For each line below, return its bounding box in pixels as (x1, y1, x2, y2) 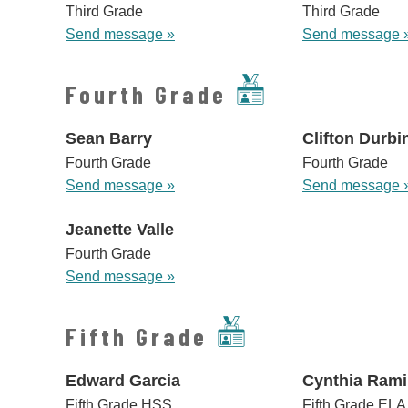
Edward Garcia (66, 372, 180, 391)
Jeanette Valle (66, 220, 174, 240)
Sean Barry (66, 129, 152, 148)
